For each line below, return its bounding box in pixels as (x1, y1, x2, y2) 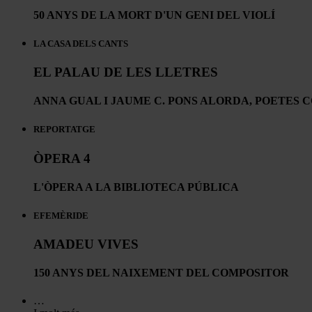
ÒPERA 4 (33, 150, 91, 166)
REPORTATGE (33, 124, 95, 135)
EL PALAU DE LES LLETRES (33, 65, 218, 79)
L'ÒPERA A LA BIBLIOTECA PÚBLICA (33, 180, 239, 193)
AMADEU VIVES (33, 237, 139, 252)
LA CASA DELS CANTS (33, 38, 128, 49)
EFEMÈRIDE (33, 210, 88, 221)
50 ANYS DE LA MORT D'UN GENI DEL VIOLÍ (33, 8, 275, 21)
